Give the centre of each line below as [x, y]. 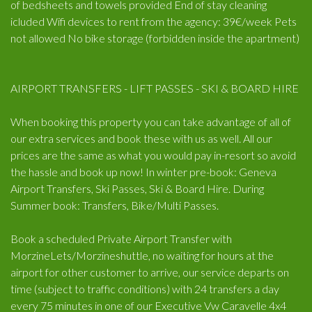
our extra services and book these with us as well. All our [141, 138]
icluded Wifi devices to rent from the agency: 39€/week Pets [154, 21]
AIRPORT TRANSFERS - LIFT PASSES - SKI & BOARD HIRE [155, 88]
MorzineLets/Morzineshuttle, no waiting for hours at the [142, 255]
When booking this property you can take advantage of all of [151, 122]
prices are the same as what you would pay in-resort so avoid [153, 155]
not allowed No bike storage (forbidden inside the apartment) [155, 38]
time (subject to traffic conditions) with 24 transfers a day [145, 289]
